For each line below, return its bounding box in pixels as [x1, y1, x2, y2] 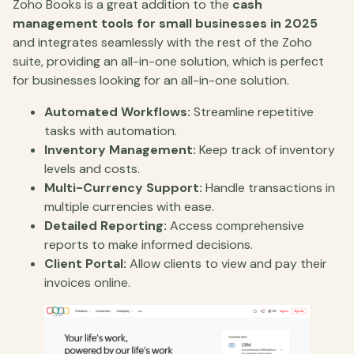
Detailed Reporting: [44, 217, 167, 234]
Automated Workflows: [44, 103, 190, 120]
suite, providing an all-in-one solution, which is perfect [13, 52, 324, 70]
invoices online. [44, 273, 130, 291]
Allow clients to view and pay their [126, 254, 327, 272]
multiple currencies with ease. [44, 198, 214, 215]
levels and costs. [44, 160, 140, 177]
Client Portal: [44, 254, 126, 272]
